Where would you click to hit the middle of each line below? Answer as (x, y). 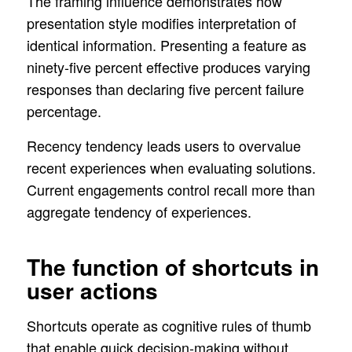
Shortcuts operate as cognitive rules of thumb (169, 326)
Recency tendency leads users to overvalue (163, 145)
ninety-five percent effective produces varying (168, 67)
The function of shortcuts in (172, 266)
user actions (92, 290)
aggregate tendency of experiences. (139, 211)
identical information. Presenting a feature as (166, 45)
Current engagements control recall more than (170, 189)
